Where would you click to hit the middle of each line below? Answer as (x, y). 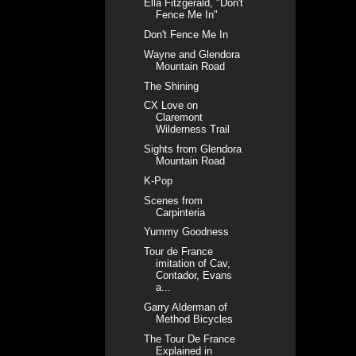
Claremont (180, 118)
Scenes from (174, 200)
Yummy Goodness (187, 232)
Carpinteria (181, 212)
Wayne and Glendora (192, 54)
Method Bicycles (195, 319)
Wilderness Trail (193, 130)
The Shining (172, 86)
